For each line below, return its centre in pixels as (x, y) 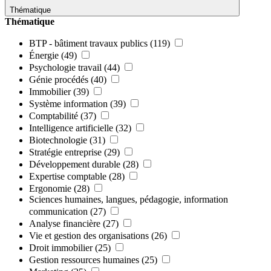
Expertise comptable (68, 176)
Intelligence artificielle (71, 128)
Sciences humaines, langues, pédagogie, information (129, 199)
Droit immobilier (61, 247)
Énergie (44, 55)
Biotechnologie (58, 140)
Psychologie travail (65, 67)
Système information (68, 103)
